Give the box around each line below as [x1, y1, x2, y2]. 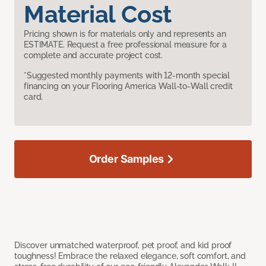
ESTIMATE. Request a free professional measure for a [24, 39, 227, 49]
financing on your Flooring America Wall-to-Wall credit [24, 81, 233, 91]
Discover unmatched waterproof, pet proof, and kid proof [14, 240, 232, 250]
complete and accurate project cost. [24, 50, 163, 60]
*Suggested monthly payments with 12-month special [24, 70, 230, 80]
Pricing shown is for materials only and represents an [24, 28, 226, 39]
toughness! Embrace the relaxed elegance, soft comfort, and [14, 251, 246, 261]
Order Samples [88, 152, 164, 165]
